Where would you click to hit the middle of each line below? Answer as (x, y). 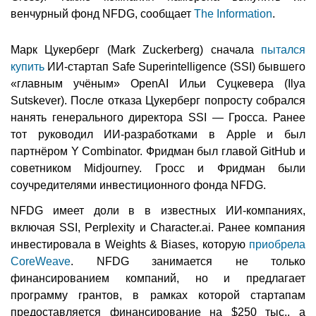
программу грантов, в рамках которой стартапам (158, 296)
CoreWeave (41, 262)
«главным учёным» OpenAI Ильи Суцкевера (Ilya (158, 84)
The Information (233, 14)
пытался (283, 50)
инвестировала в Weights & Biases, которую (130, 245)
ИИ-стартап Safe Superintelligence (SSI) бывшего (175, 67)
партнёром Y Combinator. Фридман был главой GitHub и (158, 152)
